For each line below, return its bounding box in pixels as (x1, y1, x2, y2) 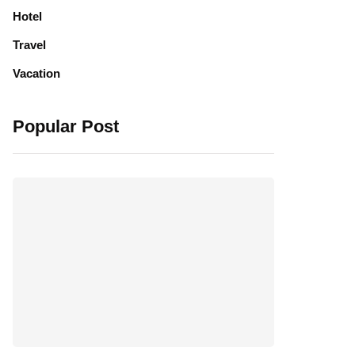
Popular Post (13, 116, 119, 136)
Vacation (13, 67, 60, 80)
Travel (13, 38, 46, 52)
